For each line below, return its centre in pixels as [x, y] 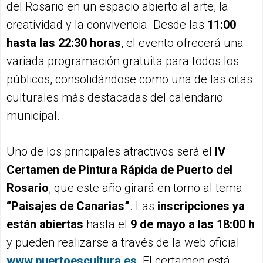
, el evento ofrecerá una [182, 43]
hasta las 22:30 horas [64, 43]
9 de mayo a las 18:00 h [193, 224]
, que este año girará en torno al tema [146, 188]
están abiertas [45, 224]
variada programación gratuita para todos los [123, 61]
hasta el [107, 224]
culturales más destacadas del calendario [115, 97]
